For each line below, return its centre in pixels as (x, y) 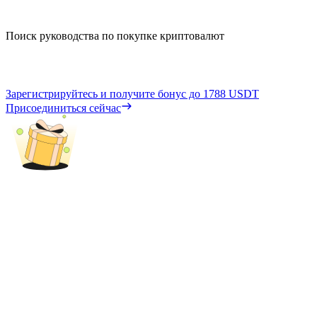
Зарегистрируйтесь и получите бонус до (104, 93)
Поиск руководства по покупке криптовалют (115, 35)
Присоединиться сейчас (63, 108)
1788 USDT (231, 93)
